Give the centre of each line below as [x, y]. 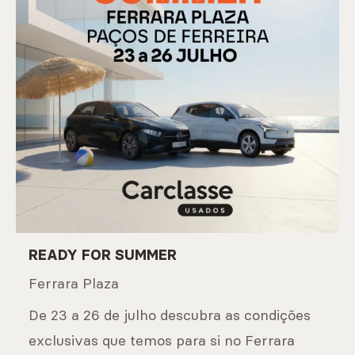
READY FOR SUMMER [103, 255]
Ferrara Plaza [74, 283]
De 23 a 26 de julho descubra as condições [170, 315]
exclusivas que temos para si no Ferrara [162, 340]
